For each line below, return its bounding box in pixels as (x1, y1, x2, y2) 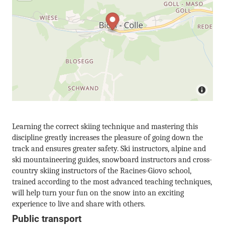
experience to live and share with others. (12, 199, 145, 208)
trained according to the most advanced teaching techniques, (12, 177, 212, 186)
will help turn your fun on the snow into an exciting (12, 188, 184, 197)
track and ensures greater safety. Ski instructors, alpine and (12, 144, 206, 153)
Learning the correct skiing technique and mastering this (12, 122, 198, 131)
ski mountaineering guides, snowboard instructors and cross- (12, 155, 212, 164)
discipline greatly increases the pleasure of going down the (12, 133, 203, 142)
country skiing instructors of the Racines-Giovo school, (12, 166, 191, 175)
